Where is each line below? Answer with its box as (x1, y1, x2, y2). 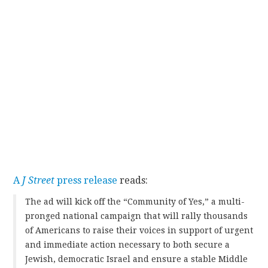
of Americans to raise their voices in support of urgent (25, 225, 254, 235)
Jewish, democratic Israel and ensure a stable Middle (25, 254, 248, 264)
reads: (117, 174, 148, 186)
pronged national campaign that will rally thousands (25, 211, 248, 221)
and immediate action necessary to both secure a (25, 239, 230, 249)
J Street (22, 174, 55, 186)
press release (54, 174, 118, 186)
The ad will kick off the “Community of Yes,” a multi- (25, 196, 245, 206)
